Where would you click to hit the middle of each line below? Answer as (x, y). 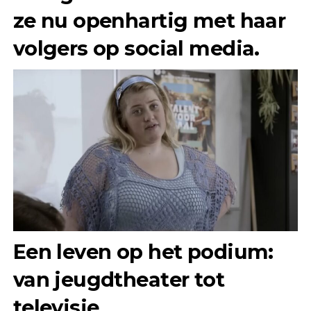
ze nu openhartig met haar (149, 20)
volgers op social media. (136, 48)
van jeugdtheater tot (119, 279)
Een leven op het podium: (143, 251)
